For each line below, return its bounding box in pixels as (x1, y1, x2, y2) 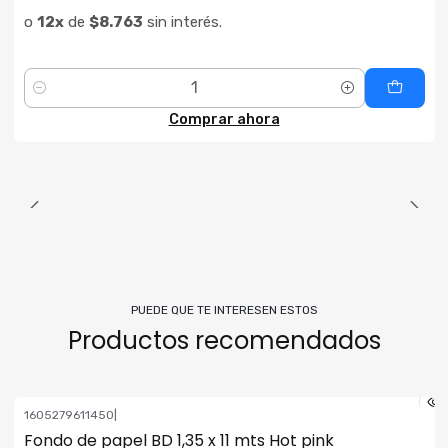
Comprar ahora (168, 110, 280, 128)
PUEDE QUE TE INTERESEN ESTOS (130, 302, 318, 317)
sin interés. (142, 13, 222, 32)
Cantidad (23, 90, 83, 108)
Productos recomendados (67, 323, 381, 357)
